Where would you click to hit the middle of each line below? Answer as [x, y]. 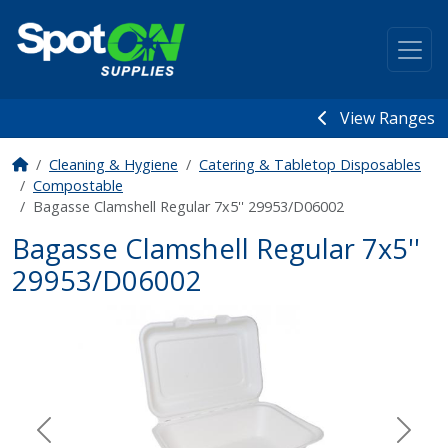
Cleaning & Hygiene [113, 164]
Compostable [78, 185]
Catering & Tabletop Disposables [310, 164]
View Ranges [387, 118]
